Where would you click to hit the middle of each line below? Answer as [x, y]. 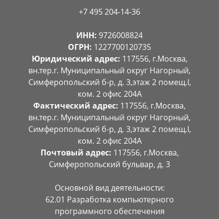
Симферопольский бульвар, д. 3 [109, 164]
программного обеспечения [109, 211]
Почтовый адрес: [76, 153]
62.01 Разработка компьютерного [109, 199]
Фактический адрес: [76, 106]
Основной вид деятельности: [109, 188]
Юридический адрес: [76, 59]
